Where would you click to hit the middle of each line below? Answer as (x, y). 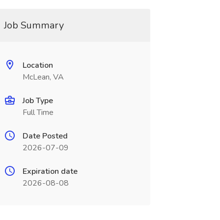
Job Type (38, 101)
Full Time (38, 112)
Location (38, 65)
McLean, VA (43, 77)
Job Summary (34, 25)
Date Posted (45, 136)
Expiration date (50, 171)
